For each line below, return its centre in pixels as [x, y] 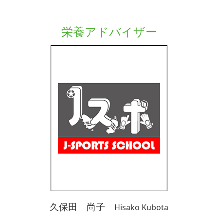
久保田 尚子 [82, 207]
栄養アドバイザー [109, 31]
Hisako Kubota [141, 207]
